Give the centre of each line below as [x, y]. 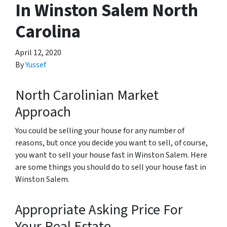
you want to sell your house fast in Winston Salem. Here [111, 155]
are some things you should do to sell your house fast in [111, 167]
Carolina [48, 32]
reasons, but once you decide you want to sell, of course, [111, 143]
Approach [43, 112]
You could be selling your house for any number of [100, 131]
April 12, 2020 [38, 53]
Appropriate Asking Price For [99, 210]
